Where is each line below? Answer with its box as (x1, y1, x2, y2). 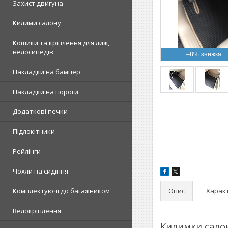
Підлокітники (13, 127, 55, 136)
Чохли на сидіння (13, 166, 68, 176)
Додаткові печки (13, 107, 68, 116)
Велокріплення (13, 206, 61, 215)
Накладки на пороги (13, 87, 78, 96)
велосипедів (13, 47, 53, 56)
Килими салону (13, 18, 61, 27)
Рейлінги (13, 147, 41, 156)
